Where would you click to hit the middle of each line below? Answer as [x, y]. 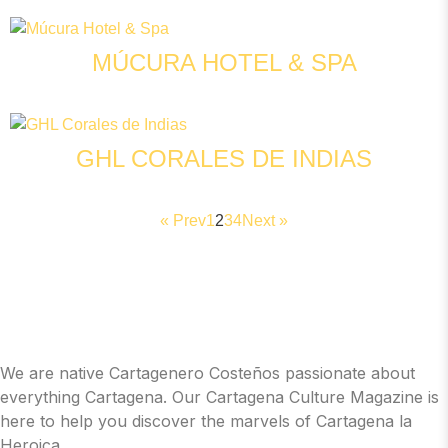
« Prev [183, 221]
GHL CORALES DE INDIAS [224, 159]
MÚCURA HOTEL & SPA [224, 63]
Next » [265, 221]
